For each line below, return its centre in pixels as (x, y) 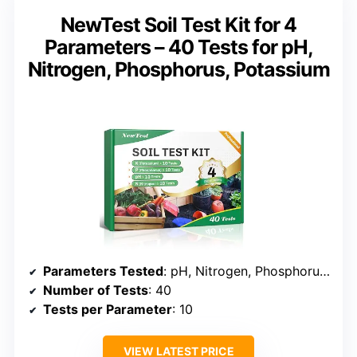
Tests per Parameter (108, 309)
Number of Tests (96, 290)
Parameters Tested (103, 271)
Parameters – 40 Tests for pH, (178, 47)
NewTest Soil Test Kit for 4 (178, 24)
